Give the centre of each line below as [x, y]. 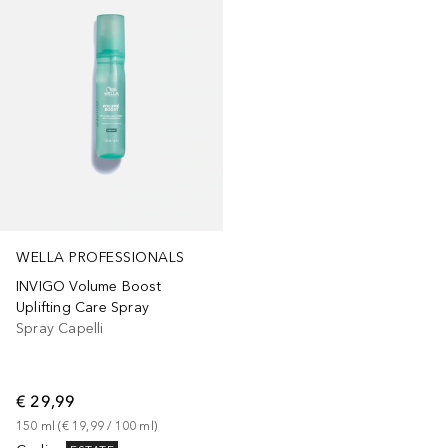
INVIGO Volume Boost [88, 287]
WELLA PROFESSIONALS [100, 258]
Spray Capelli [60, 329]
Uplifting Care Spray [82, 308]
